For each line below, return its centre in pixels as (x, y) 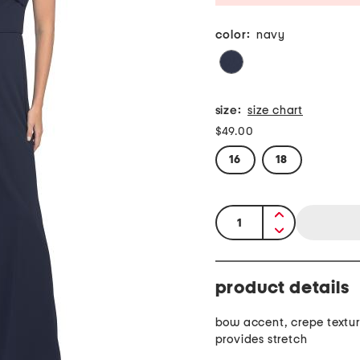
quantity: (243, 216)
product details (282, 288)
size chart (275, 111)
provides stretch (261, 340)
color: (233, 35)
